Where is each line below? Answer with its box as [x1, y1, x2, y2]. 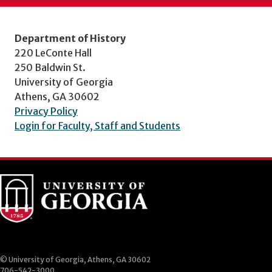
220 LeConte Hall [15, 47, 92, 59]
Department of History [15, 32, 126, 45]
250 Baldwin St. [15, 61, 86, 74]
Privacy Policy [15, 105, 78, 118]
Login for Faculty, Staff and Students [15, 120, 180, 132]
